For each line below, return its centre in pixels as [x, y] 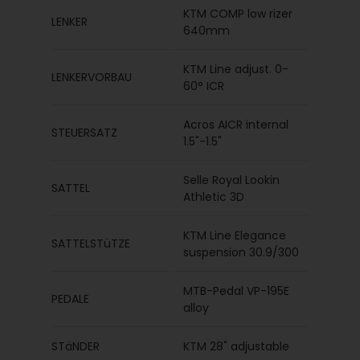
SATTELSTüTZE [91, 243]
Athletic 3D [214, 197]
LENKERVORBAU [92, 77]
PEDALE [71, 299]
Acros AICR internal [236, 125]
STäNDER [76, 346]
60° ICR [204, 86]
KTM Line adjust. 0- [236, 69]
